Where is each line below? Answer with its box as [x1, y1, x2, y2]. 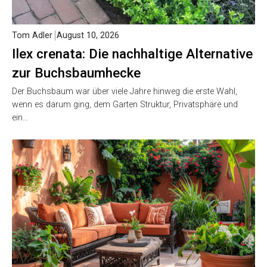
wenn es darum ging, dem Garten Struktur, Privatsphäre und [12, 99, 238, 110]
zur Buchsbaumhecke [12, 64, 141, 80]
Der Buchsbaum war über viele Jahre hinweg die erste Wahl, [12, 86, 237, 97]
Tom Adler [12, 30, 52, 41]
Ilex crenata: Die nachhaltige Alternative [12, 45, 253, 61]
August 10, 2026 [57, 30, 119, 41]
